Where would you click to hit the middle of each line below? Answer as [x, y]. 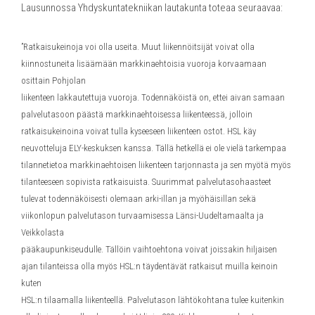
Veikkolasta [43, 232]
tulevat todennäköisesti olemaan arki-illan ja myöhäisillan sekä [139, 198]
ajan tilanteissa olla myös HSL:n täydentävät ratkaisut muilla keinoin [149, 266]
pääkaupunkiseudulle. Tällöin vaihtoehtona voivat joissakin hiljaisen [149, 249]
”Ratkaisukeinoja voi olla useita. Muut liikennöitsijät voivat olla [138, 46]
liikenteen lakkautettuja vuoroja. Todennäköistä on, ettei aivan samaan [153, 97]
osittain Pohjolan [53, 80]
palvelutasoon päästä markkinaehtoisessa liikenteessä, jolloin [137, 114]
